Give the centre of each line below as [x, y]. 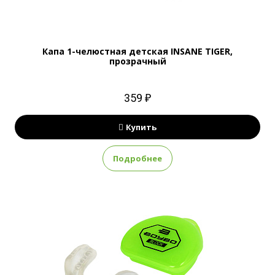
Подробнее [137, 158]
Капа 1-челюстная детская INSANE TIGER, [137, 51]
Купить [141, 127]
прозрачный [137, 61]
